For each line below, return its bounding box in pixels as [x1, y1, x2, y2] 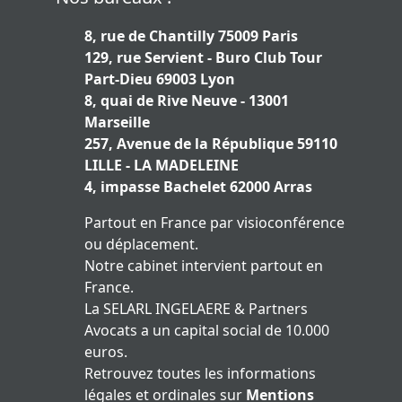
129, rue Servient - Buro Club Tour [84, 48, 322, 68]
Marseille [84, 112, 150, 133]
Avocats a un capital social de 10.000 [84, 320, 329, 341]
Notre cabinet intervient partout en [84, 256, 323, 276]
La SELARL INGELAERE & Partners [84, 299, 308, 319]
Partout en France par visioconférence [84, 213, 345, 233]
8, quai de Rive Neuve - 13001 [84, 91, 289, 111]
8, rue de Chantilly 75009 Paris [84, 26, 298, 47]
